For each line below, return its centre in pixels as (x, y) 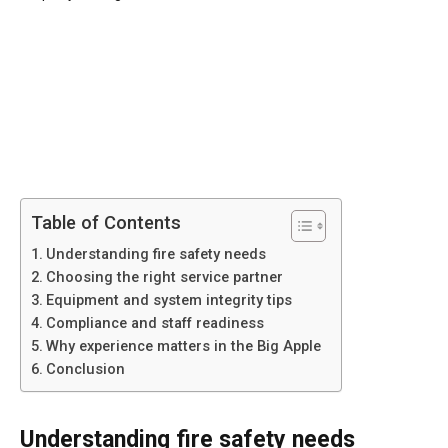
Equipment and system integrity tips (168, 300)
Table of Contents (106, 222)
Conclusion (85, 369)
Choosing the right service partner (164, 277)
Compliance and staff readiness (154, 323)
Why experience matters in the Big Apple (183, 346)
